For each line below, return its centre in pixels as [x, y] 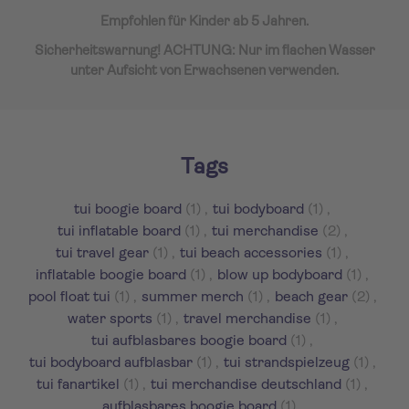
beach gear [311, 298]
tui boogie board [128, 210]
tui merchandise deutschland [246, 385]
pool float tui [69, 298]
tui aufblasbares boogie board [189, 341]
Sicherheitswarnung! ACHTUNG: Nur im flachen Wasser [204, 52]
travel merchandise [247, 320]
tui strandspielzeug [286, 363]
